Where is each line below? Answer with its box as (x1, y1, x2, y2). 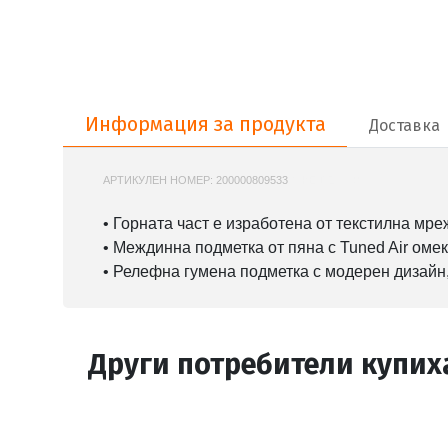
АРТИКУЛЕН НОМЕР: (103, 173, 216, 186)
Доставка (368, 115, 440, 135)
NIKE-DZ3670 (291, 173, 359, 186)
